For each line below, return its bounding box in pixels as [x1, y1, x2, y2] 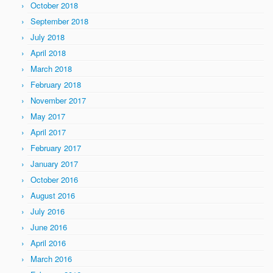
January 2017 [30, 158, 78, 169]
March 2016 [30, 253, 72, 264]
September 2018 [30, 15, 88, 27]
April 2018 [30, 47, 66, 58]
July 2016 [30, 205, 65, 217]
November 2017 [30, 94, 86, 106]
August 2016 [30, 190, 75, 201]
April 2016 [30, 237, 66, 249]
